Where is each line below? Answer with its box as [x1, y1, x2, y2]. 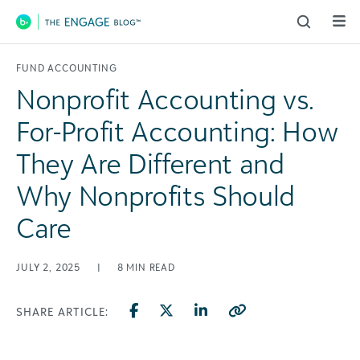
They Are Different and [16, 146, 284, 180]
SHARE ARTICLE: [16, 305, 108, 318]
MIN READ [126, 261, 176, 273]
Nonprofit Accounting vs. [16, 82, 314, 116]
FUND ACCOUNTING [16, 62, 117, 74]
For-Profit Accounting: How [16, 114, 338, 148]
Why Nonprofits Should [16, 178, 295, 212]
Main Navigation [14, 20, 180, 49]
